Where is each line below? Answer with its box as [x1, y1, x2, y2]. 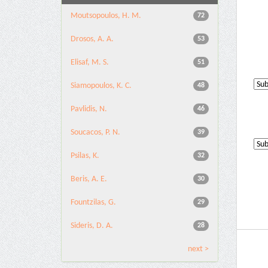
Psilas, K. [71, 151, 99, 160]
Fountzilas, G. [71, 198, 116, 207]
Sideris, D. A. [71, 221, 113, 230]
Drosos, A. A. [71, 35, 114, 44]
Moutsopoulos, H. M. [71, 11, 141, 20]
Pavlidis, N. [71, 105, 107, 114]
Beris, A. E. [71, 175, 107, 184]
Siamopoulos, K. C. [71, 81, 132, 90]
